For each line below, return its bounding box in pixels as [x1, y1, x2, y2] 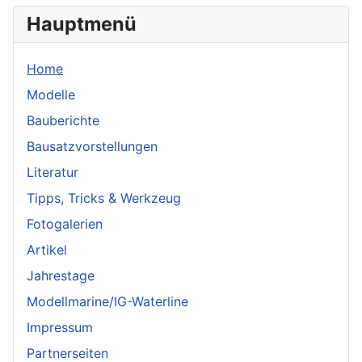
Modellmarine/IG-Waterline [27, 293, 188, 310]
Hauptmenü [27, 12, 137, 36]
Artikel [27, 242, 67, 259]
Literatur [27, 164, 78, 181]
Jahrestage [27, 267, 95, 284]
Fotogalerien [27, 216, 103, 233]
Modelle [27, 86, 75, 103]
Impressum [27, 319, 93, 336]
